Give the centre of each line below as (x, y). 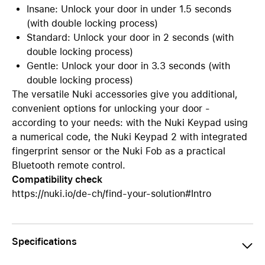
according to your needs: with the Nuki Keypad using (130, 123)
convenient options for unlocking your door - (111, 109)
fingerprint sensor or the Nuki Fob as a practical (119, 151)
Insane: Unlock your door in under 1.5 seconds (129, 9)
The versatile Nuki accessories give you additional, (125, 94)
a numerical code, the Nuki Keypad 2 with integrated (130, 137)
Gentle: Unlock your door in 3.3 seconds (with (128, 66)
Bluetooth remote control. (69, 165)
